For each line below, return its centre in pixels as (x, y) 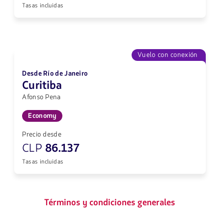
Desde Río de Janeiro (55, 74)
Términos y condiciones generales (110, 203)
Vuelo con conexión (168, 55)
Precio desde (42, 135)
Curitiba (42, 86)
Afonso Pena (41, 97)
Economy (42, 116)
